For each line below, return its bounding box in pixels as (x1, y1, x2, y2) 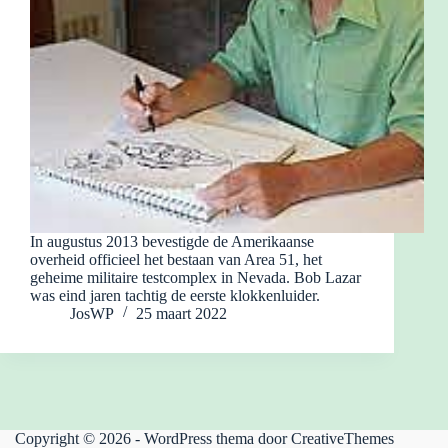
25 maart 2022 (136, 305, 227, 323)
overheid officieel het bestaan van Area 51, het (30, 251, 322, 269)
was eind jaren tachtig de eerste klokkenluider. (30, 287, 320, 305)
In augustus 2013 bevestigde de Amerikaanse (30, 233, 314, 251)
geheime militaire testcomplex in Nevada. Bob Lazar (30, 269, 361, 287)
